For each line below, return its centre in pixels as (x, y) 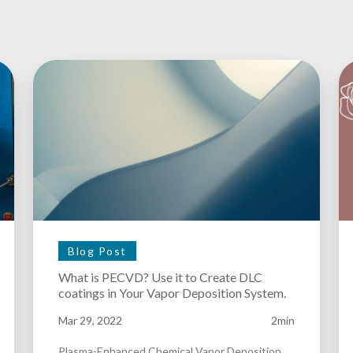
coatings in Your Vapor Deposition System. (172, 293)
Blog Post (97, 251)
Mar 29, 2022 (90, 321)
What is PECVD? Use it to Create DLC (160, 277)
